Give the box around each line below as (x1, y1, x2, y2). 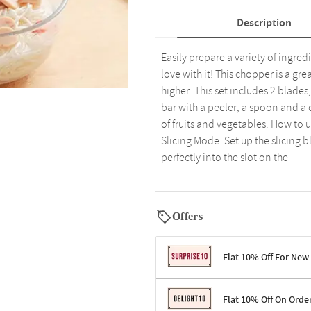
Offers (172, 210, 203, 222)
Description (236, 15, 292, 31)
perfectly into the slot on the (161, 150, 288, 165)
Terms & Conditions (167, 289, 251, 303)
